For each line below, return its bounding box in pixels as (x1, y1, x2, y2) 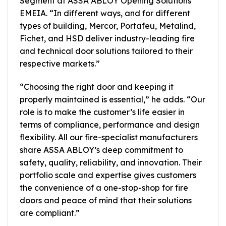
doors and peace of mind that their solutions (20, 195, 192, 205)
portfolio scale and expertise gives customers (20, 169, 196, 180)
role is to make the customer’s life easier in (20, 106, 185, 117)
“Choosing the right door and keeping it (20, 81, 174, 92)
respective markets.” (20, 58, 100, 69)
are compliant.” (20, 207, 80, 218)
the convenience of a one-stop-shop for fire (20, 182, 188, 193)
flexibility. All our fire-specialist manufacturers (20, 132, 198, 142)
